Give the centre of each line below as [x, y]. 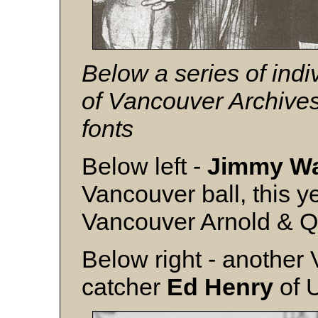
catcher [124, 287]
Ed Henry [223, 287]
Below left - [141, 166]
